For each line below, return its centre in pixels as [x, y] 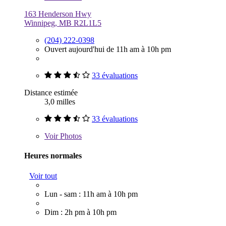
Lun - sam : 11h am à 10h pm [91, 194]
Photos [70, 136]
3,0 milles [60, 102]
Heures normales [53, 156]
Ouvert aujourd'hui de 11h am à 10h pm [108, 49]
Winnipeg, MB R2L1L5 [63, 23]
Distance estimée [51, 93]
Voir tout [43, 176]
